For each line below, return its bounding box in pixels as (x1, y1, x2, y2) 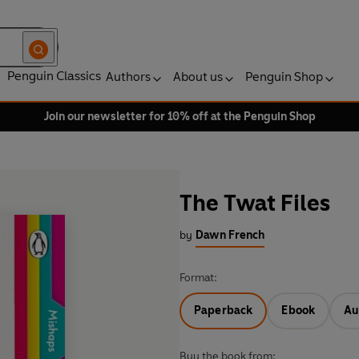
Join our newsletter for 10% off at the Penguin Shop (43, 110, 316, 123)
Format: (179, 271, 217, 285)
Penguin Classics (7, 68, 101, 83)
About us (173, 69, 223, 84)
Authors (106, 69, 151, 84)
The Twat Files (179, 189, 330, 217)
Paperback (194, 304, 253, 318)
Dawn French (196, 228, 264, 243)
